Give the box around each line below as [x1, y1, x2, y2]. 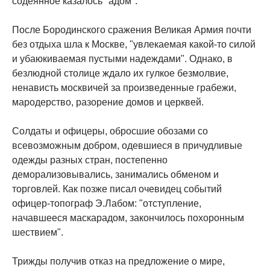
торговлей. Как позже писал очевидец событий [12, 184, 222, 195]
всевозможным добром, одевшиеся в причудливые [12, 140, 242, 151]
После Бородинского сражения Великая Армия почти [12, 25, 251, 36]
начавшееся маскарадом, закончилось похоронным [12, 213, 244, 224]
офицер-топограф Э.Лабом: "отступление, [12, 198, 201, 209]
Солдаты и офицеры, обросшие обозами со [12, 126, 208, 137]
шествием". [12, 227, 63, 238]
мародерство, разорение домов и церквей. [12, 97, 204, 108]
